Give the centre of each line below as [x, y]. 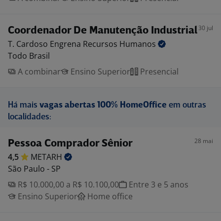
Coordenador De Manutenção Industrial [103, 31]
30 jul [206, 28]
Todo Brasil [29, 56]
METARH [47, 157]
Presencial [158, 72]
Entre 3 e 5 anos [158, 184]
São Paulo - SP [34, 169]
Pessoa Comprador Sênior [70, 144]
